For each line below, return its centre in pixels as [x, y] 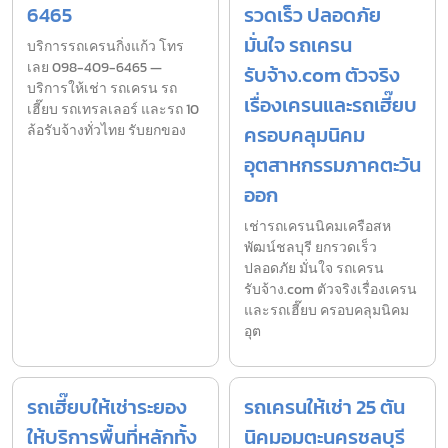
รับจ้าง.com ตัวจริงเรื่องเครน [330, 289]
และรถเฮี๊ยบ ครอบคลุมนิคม [326, 310]
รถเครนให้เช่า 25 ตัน [324, 406]
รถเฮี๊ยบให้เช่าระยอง [107, 406]
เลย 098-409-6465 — [94, 67]
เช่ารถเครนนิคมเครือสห [317, 226]
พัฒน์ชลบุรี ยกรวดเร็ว [310, 247]
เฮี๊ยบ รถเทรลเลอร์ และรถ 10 [113, 109]
